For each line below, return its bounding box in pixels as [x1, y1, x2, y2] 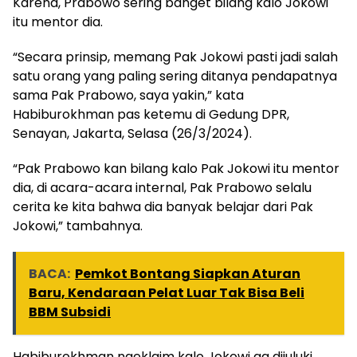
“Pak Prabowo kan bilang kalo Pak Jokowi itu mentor [13, 159, 339, 178]
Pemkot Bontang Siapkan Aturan [75, 264, 300, 283]
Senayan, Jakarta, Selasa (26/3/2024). [13, 124, 252, 143]
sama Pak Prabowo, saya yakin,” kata [13, 85, 244, 104]
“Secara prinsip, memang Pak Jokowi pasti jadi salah [13, 47, 338, 66]
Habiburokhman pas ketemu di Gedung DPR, [13, 104, 289, 124]
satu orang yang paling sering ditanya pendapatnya [13, 66, 337, 85]
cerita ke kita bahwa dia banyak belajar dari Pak [13, 197, 313, 216]
